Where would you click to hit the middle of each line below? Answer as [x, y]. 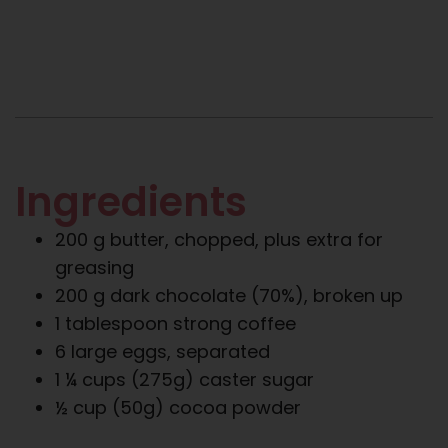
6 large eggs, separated [162, 351]
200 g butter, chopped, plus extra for [219, 239]
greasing [94, 267]
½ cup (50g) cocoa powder [178, 407]
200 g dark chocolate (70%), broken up [229, 295]
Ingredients [131, 201]
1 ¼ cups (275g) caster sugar [184, 379]
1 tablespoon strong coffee [175, 323]
